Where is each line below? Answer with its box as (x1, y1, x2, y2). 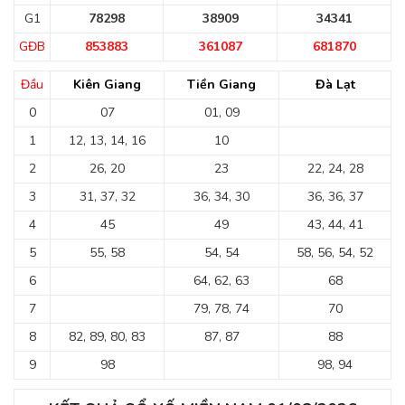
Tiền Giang (187, 76, 256, 93)
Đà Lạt (315, 76, 355, 93)
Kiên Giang (73, 76, 141, 93)
